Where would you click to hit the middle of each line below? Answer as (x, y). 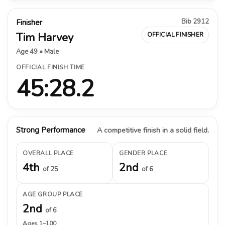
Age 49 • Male (37, 51)
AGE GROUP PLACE (53, 194)
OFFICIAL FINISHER (175, 34)
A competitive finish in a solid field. (153, 130)
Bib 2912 (195, 21)
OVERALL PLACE (48, 153)
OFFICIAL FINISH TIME (50, 67)
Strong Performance (51, 130)
